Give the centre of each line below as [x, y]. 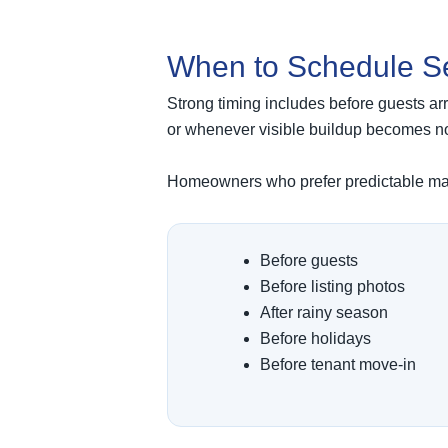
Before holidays [315, 338]
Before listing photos [332, 286]
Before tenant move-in [338, 364]
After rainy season [324, 312]
